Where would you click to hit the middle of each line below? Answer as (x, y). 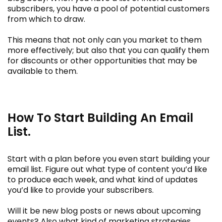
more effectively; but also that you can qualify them (108, 50)
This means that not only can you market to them (105, 40)
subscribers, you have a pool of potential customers (109, 8)
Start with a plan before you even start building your (109, 159)
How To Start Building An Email (100, 117)
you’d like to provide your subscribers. (81, 190)
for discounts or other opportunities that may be (102, 60)
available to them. (43, 71)
